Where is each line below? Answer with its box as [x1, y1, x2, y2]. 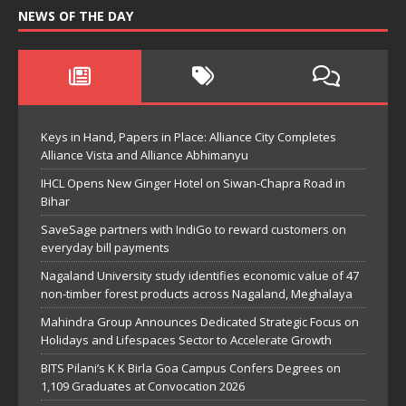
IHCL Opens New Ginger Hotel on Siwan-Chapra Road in [41, 175, 345, 191]
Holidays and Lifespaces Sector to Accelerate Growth [41, 332, 332, 348]
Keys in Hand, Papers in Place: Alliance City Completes [41, 129, 336, 145]
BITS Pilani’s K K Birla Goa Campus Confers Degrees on [41, 360, 341, 376]
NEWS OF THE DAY [18, 7, 133, 24]
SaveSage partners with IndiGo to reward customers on [41, 221, 346, 237]
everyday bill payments [41, 239, 169, 256]
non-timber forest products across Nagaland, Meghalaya [41, 285, 353, 302]
